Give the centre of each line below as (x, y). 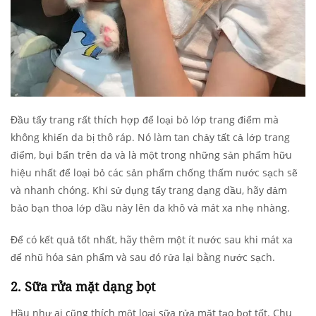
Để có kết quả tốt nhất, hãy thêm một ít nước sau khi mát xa (152, 239)
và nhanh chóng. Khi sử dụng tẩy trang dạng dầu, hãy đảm (149, 190)
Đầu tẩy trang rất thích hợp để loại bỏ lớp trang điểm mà (145, 119)
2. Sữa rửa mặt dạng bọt (85, 286)
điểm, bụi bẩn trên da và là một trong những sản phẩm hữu (151, 154)
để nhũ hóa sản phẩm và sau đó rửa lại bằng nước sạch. (143, 257)
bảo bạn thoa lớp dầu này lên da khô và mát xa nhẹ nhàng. (150, 207)
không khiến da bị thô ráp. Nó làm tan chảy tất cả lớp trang (150, 137)
